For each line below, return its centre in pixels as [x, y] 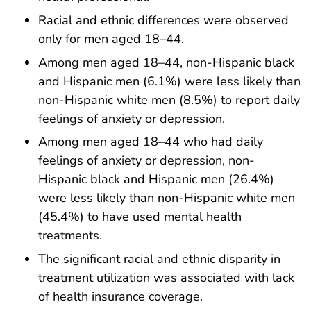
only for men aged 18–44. [111, 39]
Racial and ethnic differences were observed [163, 20]
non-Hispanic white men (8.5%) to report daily [169, 100]
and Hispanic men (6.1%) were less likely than [169, 81]
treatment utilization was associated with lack [166, 278]
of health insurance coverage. [120, 297]
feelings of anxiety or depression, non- [146, 161]
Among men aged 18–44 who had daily [151, 142]
